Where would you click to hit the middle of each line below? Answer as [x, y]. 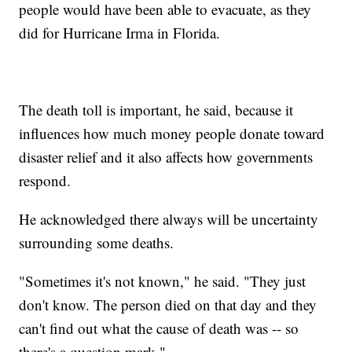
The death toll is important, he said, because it [156, 110]
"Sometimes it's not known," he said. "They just [163, 281]
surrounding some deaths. [97, 243]
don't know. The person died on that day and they [168, 305]
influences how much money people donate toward [172, 134]
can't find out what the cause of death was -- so [159, 328]
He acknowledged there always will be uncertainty [169, 219]
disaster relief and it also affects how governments [166, 157]
